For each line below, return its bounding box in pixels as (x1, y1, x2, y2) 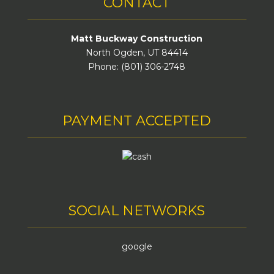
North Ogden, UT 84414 (86, 46, 188, 58)
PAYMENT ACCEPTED (62, 112, 212, 129)
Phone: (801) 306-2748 (88, 61, 186, 72)
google (121, 240, 152, 252)
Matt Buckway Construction (71, 32, 203, 44)
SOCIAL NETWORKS (68, 202, 206, 219)
